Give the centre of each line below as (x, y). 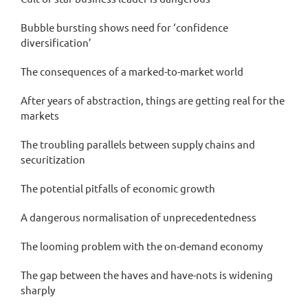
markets (40, 115)
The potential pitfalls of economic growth (118, 188)
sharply (38, 290)
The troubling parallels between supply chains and (138, 144)
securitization (53, 159)
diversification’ (56, 43)
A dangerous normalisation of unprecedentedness (139, 217)
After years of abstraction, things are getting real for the (153, 100)
